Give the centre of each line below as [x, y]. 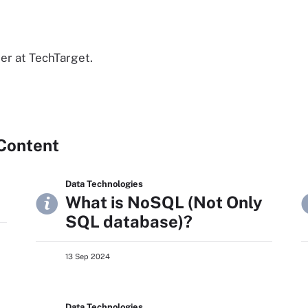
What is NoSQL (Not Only [164, 202]
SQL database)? [129, 221]
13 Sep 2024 [88, 256]
